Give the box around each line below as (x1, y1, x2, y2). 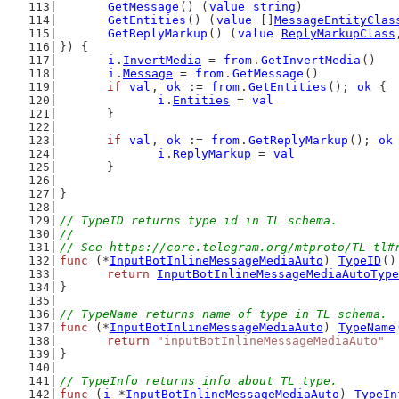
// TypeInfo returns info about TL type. (59, 374, 338, 387)
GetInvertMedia (261, 53, 361, 67)
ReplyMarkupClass (281, 27, 395, 40)
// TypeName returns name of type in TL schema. (59, 307, 387, 321)
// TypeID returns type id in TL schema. (59, 214, 338, 227)
